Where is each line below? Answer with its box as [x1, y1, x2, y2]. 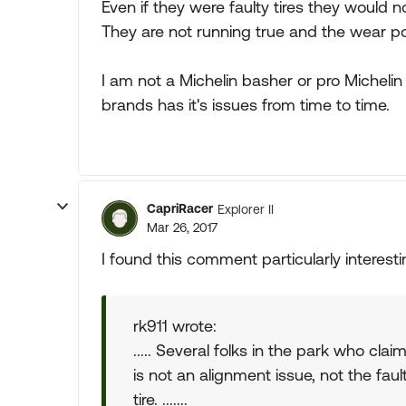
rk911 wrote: [133, 316, 217, 335]
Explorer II [217, 201, 274, 217]
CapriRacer [147, 201, 213, 216]
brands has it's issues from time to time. [101, 95, 390, 114]
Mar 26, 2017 [147, 220, 217, 235]
